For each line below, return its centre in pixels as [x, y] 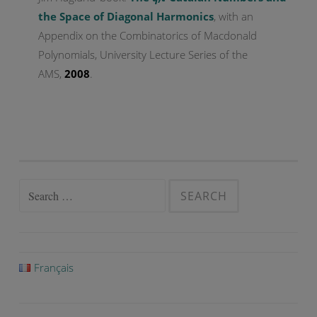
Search [35, 189]
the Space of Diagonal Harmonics [126, 16]
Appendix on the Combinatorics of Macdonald [148, 35]
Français [53, 267]
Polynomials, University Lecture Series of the [143, 54]
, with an [234, 16]
